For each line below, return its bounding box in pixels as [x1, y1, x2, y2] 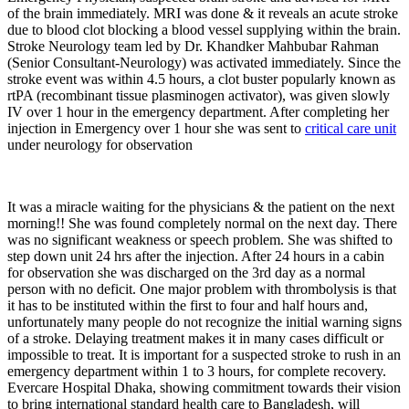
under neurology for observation [7, 136, 193, 152]
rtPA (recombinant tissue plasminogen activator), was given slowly [7, 87, 390, 103]
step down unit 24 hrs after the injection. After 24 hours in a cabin [7, 247, 384, 264]
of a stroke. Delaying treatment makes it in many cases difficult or [7, 330, 383, 346]
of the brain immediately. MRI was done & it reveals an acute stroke [7, 5, 398, 21]
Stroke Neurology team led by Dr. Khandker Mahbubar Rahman [7, 37, 379, 54]
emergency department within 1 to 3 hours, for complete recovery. [7, 362, 386, 379]
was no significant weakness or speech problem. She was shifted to [7, 231, 393, 247]
